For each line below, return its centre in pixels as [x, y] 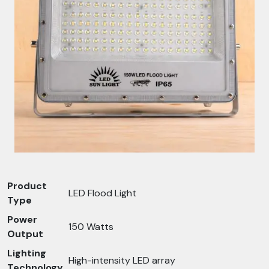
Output [25, 234]
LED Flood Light [102, 193]
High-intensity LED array [122, 260]
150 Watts [91, 227]
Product [27, 186]
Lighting [27, 253]
